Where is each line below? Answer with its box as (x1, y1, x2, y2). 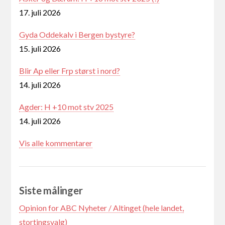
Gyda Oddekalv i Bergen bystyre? (19, 30, 136, 40)
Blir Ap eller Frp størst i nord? (19, 66, 121, 76)
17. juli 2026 (19, 8, 61, 18)
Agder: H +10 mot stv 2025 (19, 102, 114, 112)
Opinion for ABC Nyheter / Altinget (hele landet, (19, 203, 184, 213)
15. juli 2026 (19, 44, 61, 54)
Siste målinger (19, 184, 83, 197)
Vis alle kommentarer (19, 138, 93, 148)
